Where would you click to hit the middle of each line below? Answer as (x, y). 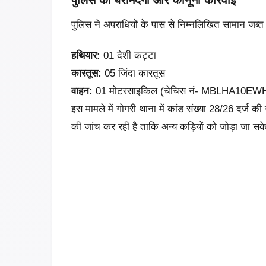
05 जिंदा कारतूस (133, 73)
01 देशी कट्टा (128, 55)
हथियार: (86, 55)
